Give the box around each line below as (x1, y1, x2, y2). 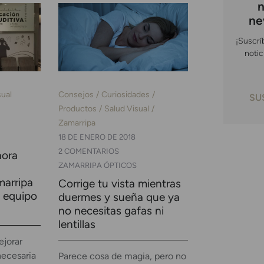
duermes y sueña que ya (58, 190, 180, 204)
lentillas (58, 217, 95, 232)
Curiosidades (101, 89, 150, 100)
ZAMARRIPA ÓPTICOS (58, 161, 137, 170)
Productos (58, 103, 97, 114)
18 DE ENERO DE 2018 (58, 133, 136, 142)
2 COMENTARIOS (58, 147, 119, 156)
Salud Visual (104, 103, 149, 114)
